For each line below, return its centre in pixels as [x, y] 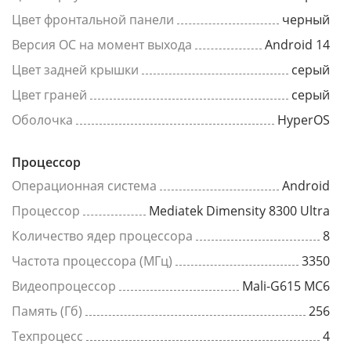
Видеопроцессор [64, 286]
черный [306, 20]
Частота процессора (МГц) [92, 261]
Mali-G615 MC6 [286, 286]
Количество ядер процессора [102, 236]
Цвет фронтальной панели [93, 20]
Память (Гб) [47, 311]
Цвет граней [49, 95]
